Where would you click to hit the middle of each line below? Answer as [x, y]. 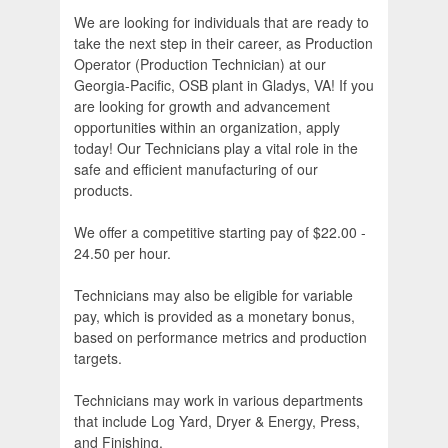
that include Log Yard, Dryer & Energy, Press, [217, 421]
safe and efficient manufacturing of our [196, 169]
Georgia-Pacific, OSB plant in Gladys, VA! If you [224, 85]
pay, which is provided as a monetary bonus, [214, 316]
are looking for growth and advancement [202, 106]
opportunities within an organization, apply [207, 127]
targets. [98, 358]
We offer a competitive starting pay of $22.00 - [220, 232]
